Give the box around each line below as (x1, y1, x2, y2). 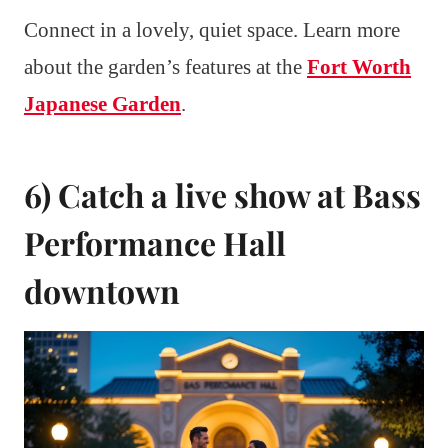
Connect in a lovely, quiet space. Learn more (24, 18, 400, 43)
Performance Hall (24, 221, 286, 265)
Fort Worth (307, 55, 411, 80)
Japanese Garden (24, 92, 181, 117)
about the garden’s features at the (24, 55, 307, 80)
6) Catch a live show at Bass (24, 173, 421, 217)
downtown (24, 269, 180, 313)
